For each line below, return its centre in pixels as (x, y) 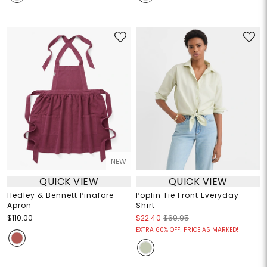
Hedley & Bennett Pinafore (60, 195)
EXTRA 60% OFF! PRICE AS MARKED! (187, 230)
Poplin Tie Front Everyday (187, 195)
